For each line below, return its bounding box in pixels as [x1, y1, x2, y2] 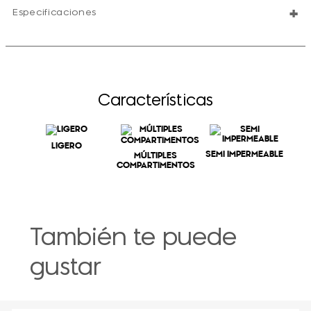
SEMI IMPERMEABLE [205, 149, 283, 160]
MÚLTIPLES [134, 150, 177, 162]
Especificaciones [12, 7, 97, 18]
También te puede [29, 226, 237, 252]
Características [98, 92, 213, 110]
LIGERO [51, 140, 82, 152]
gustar [29, 256, 101, 282]
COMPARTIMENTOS [116, 160, 195, 171]
